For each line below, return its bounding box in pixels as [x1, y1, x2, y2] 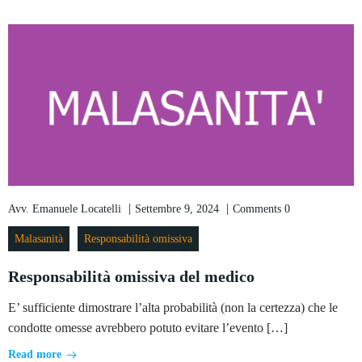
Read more [8, 348, 61, 360]
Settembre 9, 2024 [135, 203, 219, 215]
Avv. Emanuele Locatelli [8, 203, 121, 215]
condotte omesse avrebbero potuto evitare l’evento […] [8, 321, 288, 335]
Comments [233, 203, 281, 215]
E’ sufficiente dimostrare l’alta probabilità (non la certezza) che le [8, 301, 338, 314]
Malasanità [15, 233, 63, 245]
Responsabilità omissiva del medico [8, 267, 255, 285]
